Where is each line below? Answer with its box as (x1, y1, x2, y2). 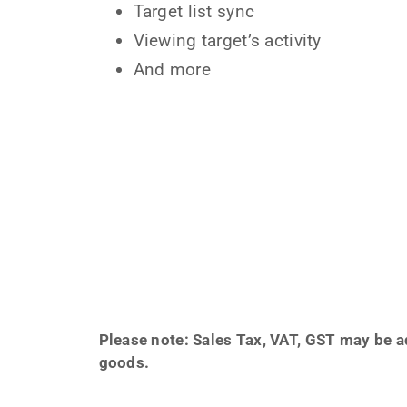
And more (133, 58, 211, 80)
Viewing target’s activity (133, 29, 322, 51)
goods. (98, 352, 150, 372)
